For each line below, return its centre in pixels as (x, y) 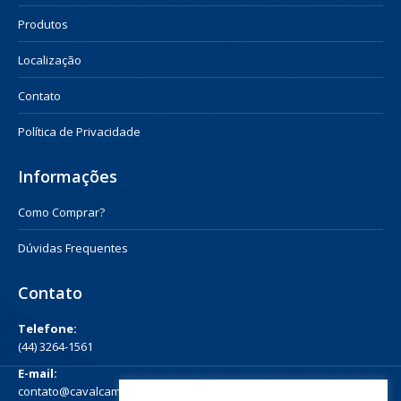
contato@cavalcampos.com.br (99, 391)
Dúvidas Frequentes (73, 248)
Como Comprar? (61, 212)
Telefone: (47, 328)
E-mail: (38, 373)
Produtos (43, 24)
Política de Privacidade (79, 132)
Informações (68, 176)
